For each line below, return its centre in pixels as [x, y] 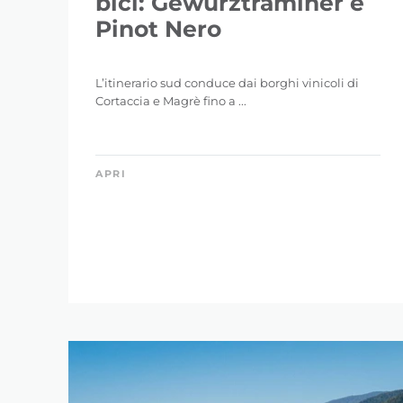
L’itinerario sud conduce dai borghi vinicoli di [227, 83]
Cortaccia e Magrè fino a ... [171, 101]
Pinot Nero [158, 29]
